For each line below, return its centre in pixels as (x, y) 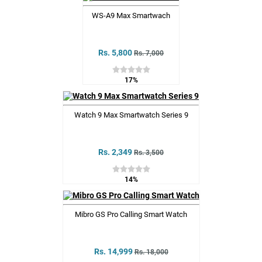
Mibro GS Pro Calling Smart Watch (131, 214)
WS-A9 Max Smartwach (131, 15)
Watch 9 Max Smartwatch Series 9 (131, 115)
